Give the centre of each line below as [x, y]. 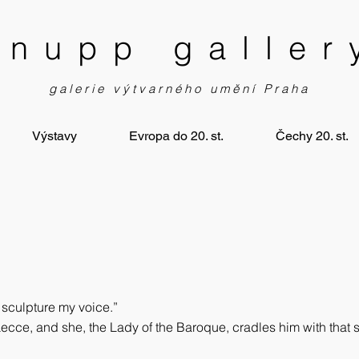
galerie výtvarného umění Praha [179, 89]
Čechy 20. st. [312, 136]
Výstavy [55, 136]
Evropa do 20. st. [176, 136]
